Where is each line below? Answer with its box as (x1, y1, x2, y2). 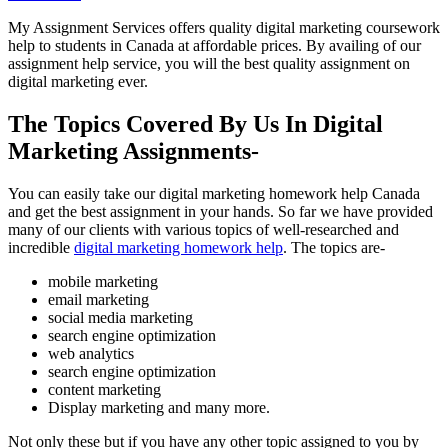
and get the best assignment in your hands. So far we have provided (8, 202, 433, 220)
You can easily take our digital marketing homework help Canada (8, 184, 420, 202)
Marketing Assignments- (8, 137, 259, 164)
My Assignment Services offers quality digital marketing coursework (8, 18, 440, 36)
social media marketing (48, 308, 193, 326)
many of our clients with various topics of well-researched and (8, 220, 399, 238)
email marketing (48, 290, 149, 308)
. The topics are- (283, 238, 385, 256)
